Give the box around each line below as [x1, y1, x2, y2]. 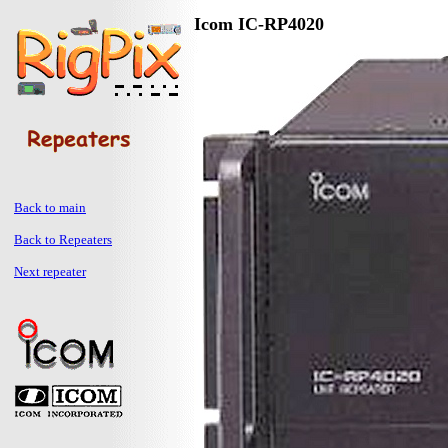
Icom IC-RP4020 [194, 14, 324, 34]
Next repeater [14, 264, 86, 279]
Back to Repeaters [14, 232, 112, 247]
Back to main [14, 200, 86, 215]
